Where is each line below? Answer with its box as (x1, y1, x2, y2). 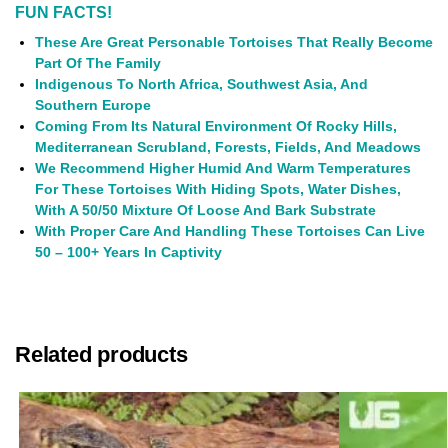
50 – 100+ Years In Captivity (35, 243, 222, 260)
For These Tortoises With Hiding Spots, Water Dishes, (35, 180, 401, 197)
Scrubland (137, 138, 207, 155)
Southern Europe (35, 96, 151, 113)
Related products (15, 342, 188, 368)
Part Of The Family (35, 54, 161, 71)
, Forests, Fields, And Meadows (207, 138, 421, 155)
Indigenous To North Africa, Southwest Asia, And (35, 75, 368, 92)
